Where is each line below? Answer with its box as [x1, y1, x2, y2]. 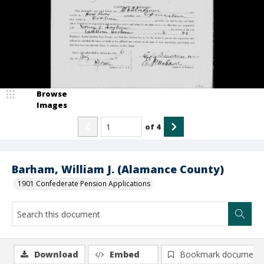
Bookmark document [180, 249, 261, 260]
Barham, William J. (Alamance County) [12, 162, 224, 176]
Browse [37, 88, 67, 99]
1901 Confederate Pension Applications [18, 179, 150, 189]
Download [34, 249, 78, 260]
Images [37, 100, 67, 110]
